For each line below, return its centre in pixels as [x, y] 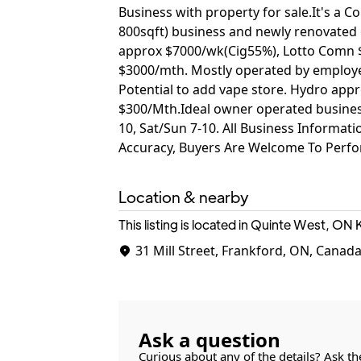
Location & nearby [184, 196]
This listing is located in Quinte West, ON [236, 224]
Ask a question [210, 340]
